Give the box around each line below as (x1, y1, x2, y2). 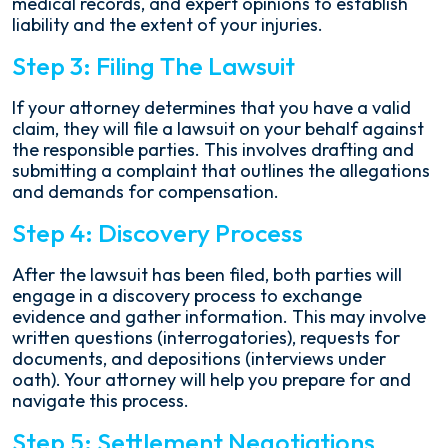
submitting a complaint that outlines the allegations (12, 159, 430, 182)
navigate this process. (12, 389, 189, 412)
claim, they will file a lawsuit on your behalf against (12, 117, 424, 140)
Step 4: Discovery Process (12, 217, 303, 249)
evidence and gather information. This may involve (12, 305, 426, 328)
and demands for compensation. (12, 180, 279, 203)
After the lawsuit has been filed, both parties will (12, 263, 402, 286)
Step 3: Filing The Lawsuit (12, 50, 295, 82)
